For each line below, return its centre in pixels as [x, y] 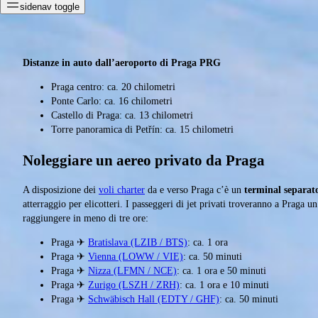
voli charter [122, 190]
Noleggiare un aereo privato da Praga [144, 160]
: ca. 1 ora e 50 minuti [221, 271]
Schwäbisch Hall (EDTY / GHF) [154, 300]
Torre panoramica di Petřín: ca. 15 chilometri [142, 130]
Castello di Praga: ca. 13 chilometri [122, 116]
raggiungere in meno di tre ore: [86, 219]
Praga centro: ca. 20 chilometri [113, 87]
